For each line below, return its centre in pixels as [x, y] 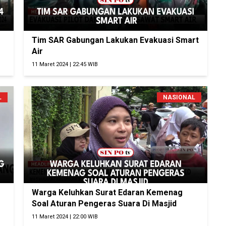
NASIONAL [179, 98]
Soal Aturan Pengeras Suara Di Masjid [104, 204]
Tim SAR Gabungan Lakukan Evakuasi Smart [116, 40]
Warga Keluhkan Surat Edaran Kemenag [107, 193]
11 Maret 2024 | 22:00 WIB [65, 217]
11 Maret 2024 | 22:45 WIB [65, 65]
